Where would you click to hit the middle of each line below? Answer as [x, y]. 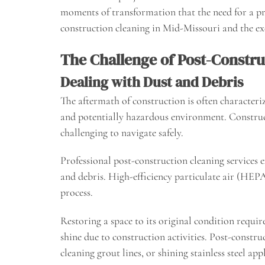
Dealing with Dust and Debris [152, 82]
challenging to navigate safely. [122, 132]
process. [77, 193]
